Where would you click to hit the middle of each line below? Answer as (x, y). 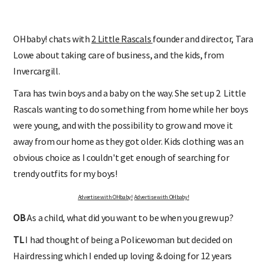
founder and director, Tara (203, 38)
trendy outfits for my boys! (65, 173)
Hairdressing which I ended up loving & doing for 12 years (123, 255)
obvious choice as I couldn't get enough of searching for (121, 157)
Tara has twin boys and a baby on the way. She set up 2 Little (130, 93)
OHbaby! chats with (52, 38)
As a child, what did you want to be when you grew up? (129, 217)
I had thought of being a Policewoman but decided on (128, 239)
